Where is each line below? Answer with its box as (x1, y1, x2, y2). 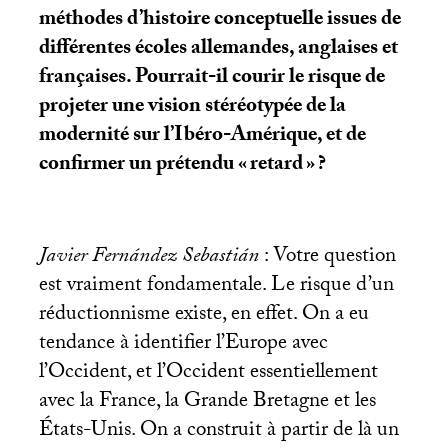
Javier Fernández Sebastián (38, 239, 259, 276)
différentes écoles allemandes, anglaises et (38, 31, 398, 68)
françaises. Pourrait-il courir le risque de (38, 60, 385, 97)
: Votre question (258, 239, 396, 276)
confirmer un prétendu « (38, 147, 247, 184)
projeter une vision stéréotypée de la (38, 89, 346, 126)
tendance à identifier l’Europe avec (38, 326, 328, 363)
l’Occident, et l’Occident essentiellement (38, 355, 378, 392)
